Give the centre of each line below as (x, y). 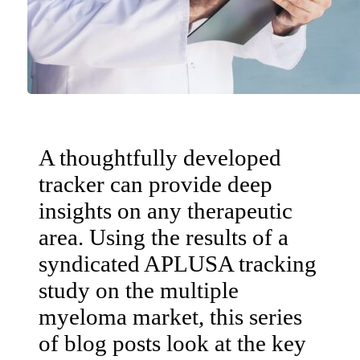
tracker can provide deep (155, 184)
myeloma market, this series (170, 316)
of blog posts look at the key (172, 343)
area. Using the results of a (164, 237)
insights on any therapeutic (166, 210)
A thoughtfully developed (160, 157)
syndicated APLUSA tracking (178, 263)
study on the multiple (139, 290)
